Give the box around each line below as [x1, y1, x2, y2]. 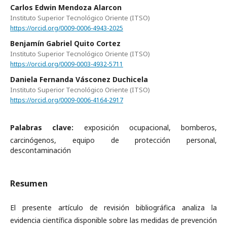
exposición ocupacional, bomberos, [84, 123, 217, 133]
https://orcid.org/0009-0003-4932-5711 [10, 59, 123, 68]
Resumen [10, 178, 48, 190]
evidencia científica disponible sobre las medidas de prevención [10, 215, 217, 225]
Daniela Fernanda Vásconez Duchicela [10, 74, 148, 84]
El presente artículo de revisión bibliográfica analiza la [10, 203, 217, 213]
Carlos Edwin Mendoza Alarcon [10, 3, 122, 12]
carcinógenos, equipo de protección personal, [10, 135, 217, 145]
